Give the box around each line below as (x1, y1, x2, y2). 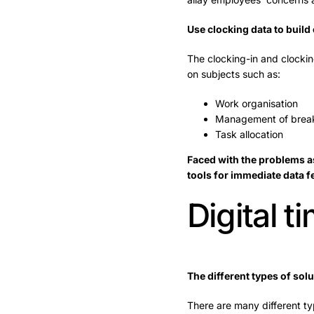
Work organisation (214, 97, 298, 109)
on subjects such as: (186, 67, 280, 80)
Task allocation (214, 128, 283, 140)
